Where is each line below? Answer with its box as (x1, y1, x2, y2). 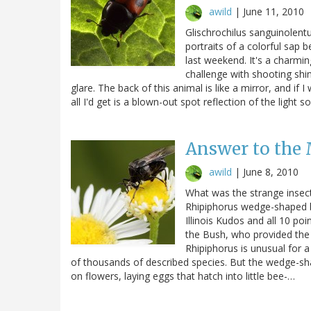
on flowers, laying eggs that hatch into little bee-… (71, 269, 295, 283)
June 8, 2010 (243, 165, 299, 178)
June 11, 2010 (243, 4, 304, 18)
